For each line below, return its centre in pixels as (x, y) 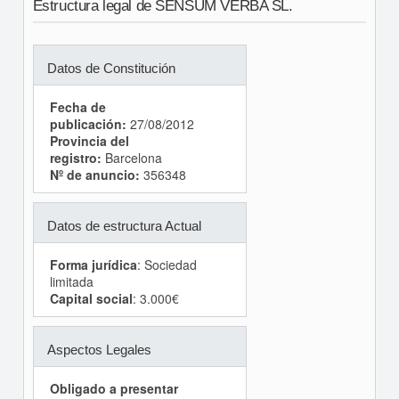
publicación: (88, 124)
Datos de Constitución (111, 69)
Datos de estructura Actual (124, 226)
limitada (71, 282)
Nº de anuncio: (94, 175)
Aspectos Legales (99, 350)
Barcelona (131, 158)
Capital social (91, 299)
